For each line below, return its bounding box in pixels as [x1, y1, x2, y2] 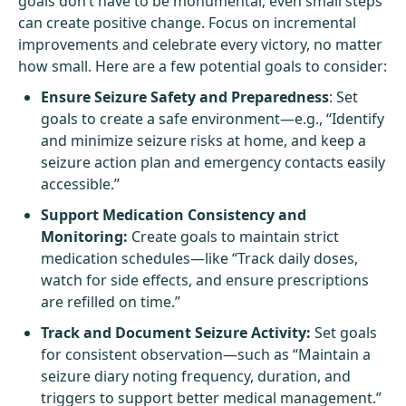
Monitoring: [41, 226, 128, 246]
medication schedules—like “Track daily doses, [41, 247, 358, 268]
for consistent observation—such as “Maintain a [41, 343, 371, 364]
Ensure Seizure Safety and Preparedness [41, 86, 329, 107]
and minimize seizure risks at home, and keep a [41, 130, 366, 150]
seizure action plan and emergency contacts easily [41, 151, 385, 172]
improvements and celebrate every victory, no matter [18, 34, 382, 54]
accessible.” [41, 173, 120, 194]
